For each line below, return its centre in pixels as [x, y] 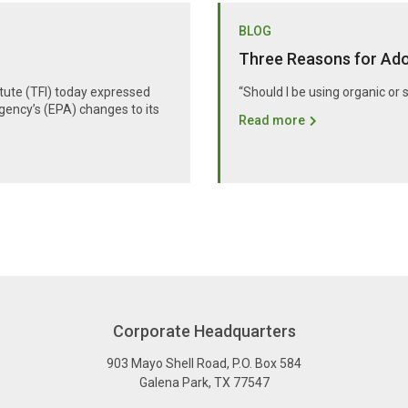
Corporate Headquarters [204, 331]
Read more [272, 120]
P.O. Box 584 [267, 363]
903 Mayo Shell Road [167, 363]
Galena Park [173, 382]
